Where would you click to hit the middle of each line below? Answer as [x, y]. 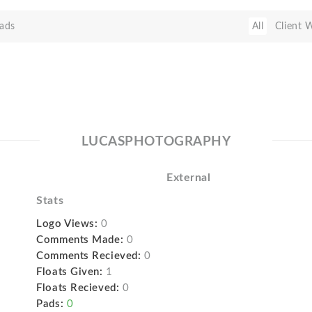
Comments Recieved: [89, 256]
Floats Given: [70, 272]
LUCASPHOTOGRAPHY [156, 142]
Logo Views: [67, 224]
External [188, 178]
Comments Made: [80, 240]
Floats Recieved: [78, 288]
